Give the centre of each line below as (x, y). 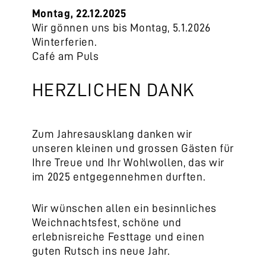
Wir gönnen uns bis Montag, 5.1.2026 (121, 27)
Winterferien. (64, 42)
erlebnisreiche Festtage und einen (118, 236)
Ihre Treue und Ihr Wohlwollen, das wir (128, 163)
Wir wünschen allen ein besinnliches (124, 208)
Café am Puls (65, 56)
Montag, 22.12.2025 (79, 13)
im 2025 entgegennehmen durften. (120, 177)
